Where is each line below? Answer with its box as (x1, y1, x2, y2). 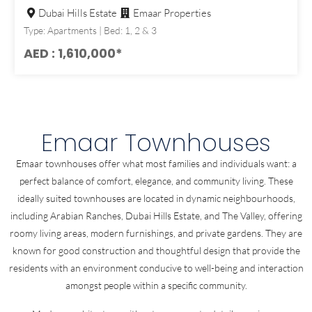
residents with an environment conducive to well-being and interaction (8, 262, 304, 274)
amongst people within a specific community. (65, 279, 247, 292)
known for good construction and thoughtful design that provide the (12, 244, 300, 257)
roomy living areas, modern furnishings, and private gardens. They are (10, 227, 302, 240)
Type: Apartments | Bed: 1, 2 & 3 (24, 24, 157, 37)
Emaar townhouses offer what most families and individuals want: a (15, 157, 297, 170)
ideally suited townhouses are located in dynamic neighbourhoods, (17, 192, 295, 205)
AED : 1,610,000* (24, 45, 123, 63)
